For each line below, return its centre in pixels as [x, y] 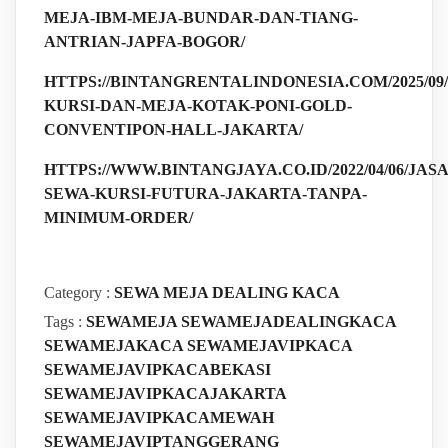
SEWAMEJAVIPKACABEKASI [157, 370]
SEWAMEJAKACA [115, 346]
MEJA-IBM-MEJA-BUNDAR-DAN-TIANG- [200, 18]
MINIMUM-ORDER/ [118, 218]
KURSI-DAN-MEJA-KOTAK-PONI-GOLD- [197, 106]
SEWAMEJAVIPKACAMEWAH [158, 418]
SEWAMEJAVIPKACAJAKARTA [164, 394]
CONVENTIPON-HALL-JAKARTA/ [173, 130]
